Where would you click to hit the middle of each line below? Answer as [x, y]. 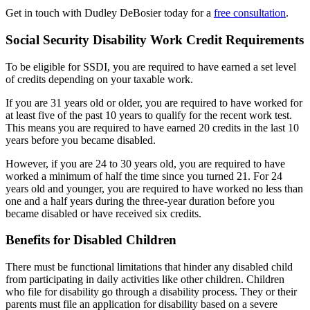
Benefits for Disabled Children [91, 240]
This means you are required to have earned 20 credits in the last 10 [152, 127]
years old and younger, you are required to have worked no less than [154, 188]
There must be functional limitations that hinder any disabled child [149, 267]
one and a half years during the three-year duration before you [140, 201]
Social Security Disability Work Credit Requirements [155, 39]
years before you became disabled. [81, 140]
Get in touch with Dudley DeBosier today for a [110, 13]
